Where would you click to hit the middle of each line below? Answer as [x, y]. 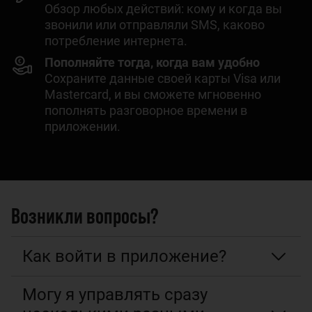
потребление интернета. [116, 40]
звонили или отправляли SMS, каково [155, 24]
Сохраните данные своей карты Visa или [163, 78]
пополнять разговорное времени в [146, 110]
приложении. [83, 126]
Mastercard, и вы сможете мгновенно [153, 94]
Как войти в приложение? [124, 256]
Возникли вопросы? [85, 214]
